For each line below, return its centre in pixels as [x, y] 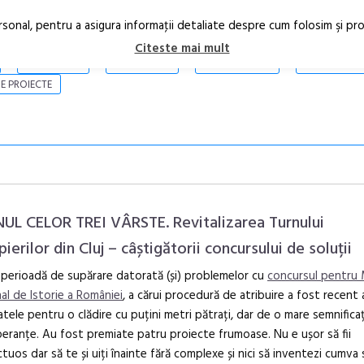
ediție [314, 319]
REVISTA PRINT [237, 65]
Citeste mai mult [182, 49]
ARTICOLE [53, 65]
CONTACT [331, 65]
